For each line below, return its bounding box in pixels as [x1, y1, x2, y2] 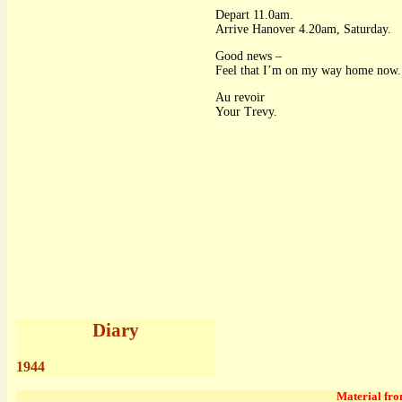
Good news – [215, 49, 283, 64]
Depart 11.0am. [215, 8, 294, 22]
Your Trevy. [215, 105, 278, 119]
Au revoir [215, 91, 266, 105]
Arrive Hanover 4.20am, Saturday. [215, 22, 392, 37]
